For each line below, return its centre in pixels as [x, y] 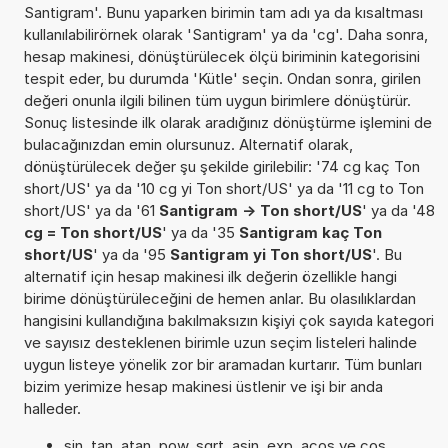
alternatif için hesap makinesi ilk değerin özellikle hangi [210, 276]
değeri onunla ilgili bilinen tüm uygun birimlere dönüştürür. [217, 100]
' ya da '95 [131, 254]
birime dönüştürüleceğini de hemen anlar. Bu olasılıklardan [219, 298]
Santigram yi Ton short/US [270, 254]
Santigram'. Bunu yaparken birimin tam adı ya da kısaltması [223, 12]
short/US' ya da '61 [91, 210]
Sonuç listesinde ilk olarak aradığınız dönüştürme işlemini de [227, 122]
